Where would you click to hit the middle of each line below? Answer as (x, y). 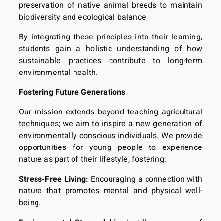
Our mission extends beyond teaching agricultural (110, 112)
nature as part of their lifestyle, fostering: (92, 159)
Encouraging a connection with (145, 179)
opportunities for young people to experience (110, 147)
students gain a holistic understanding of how (110, 49)
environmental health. (58, 72)
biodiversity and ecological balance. (84, 17)
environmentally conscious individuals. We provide (110, 135)
